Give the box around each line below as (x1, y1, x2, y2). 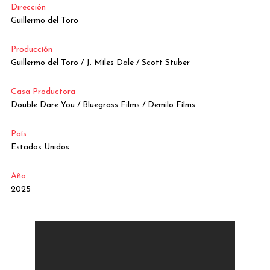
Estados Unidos (10, 143, 69, 152)
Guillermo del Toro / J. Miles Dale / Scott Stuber (10, 58, 190, 68)
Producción (10, 45, 52, 55)
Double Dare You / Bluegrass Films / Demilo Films (10, 101, 195, 110)
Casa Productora (10, 87, 75, 97)
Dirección (10, 3, 46, 13)
